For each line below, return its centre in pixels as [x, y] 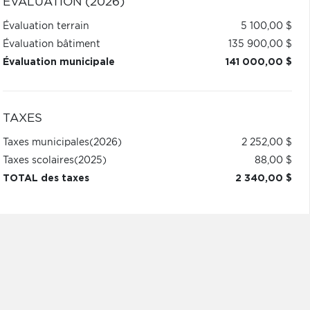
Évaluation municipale [58, 62]
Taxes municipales [46, 143]
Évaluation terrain [46, 26]
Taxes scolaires [38, 161]
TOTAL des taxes [46, 179]
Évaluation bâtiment [51, 44]
